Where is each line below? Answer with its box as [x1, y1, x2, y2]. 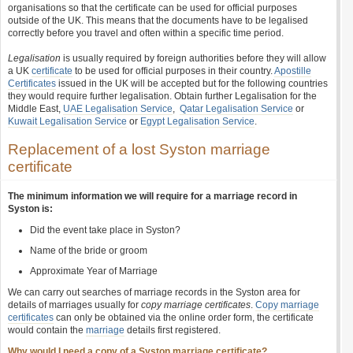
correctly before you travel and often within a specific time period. [8, 28, 284, 39]
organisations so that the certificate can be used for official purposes [8, 2, 297, 13]
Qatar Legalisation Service [180, 103, 293, 114]
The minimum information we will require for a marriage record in [8, 191, 297, 202]
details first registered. [124, 325, 221, 336]
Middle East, [8, 103, 63, 114]
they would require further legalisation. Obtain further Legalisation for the [8, 91, 317, 102]
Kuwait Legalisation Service [8, 116, 127, 127]
